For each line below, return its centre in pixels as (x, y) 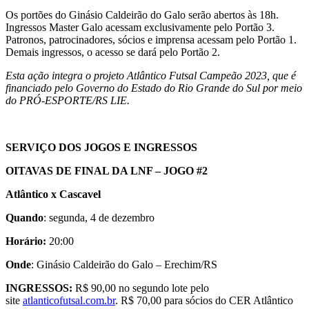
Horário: (27, 241)
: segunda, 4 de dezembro (99, 217)
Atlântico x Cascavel (53, 194)
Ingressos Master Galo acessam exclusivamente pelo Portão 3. (140, 27)
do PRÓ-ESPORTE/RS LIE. (68, 100)
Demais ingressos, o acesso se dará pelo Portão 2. (113, 52)
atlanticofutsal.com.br (69, 300)
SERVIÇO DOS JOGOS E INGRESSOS (101, 147)
